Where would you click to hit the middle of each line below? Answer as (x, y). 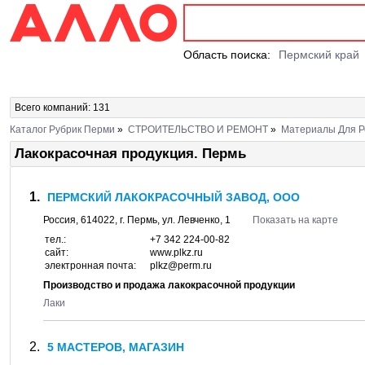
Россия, (62, 220)
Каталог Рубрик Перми (62, 130)
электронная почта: (90, 266)
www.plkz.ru (176, 253)
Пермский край (319, 55)
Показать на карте (295, 220)
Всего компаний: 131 (62, 108)
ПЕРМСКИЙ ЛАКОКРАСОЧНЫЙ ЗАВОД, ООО (174, 197)
